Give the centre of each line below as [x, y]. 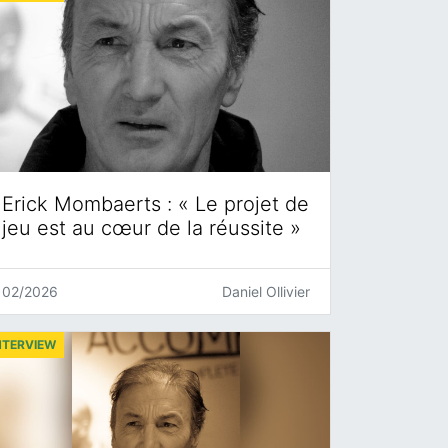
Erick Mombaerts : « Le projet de [155, 204]
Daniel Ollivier [266, 292]
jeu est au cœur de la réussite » [151, 228]
